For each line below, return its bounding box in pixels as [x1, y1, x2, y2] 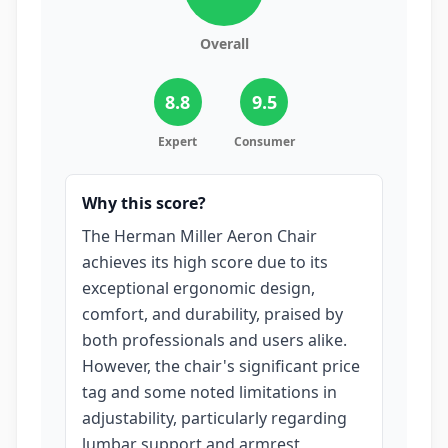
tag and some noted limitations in [82, 381, 337, 403]
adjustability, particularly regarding [82, 407, 347, 429]
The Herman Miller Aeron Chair [82, 225, 317, 247]
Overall [199, 34, 249, 53]
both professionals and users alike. [82, 329, 347, 351]
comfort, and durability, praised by [82, 303, 343, 325]
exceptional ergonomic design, [82, 277, 315, 299]
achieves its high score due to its [82, 251, 328, 273]
